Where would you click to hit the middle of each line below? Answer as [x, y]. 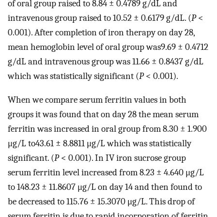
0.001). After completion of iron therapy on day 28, [101, 33]
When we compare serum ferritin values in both [97, 100]
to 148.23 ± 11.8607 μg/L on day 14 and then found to [105, 187]
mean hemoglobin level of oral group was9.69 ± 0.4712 [108, 47]
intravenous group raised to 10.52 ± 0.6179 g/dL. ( [100, 18]
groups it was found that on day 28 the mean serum [103, 114]
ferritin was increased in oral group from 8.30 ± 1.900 [107, 129]
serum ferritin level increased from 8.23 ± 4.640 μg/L [106, 172]
